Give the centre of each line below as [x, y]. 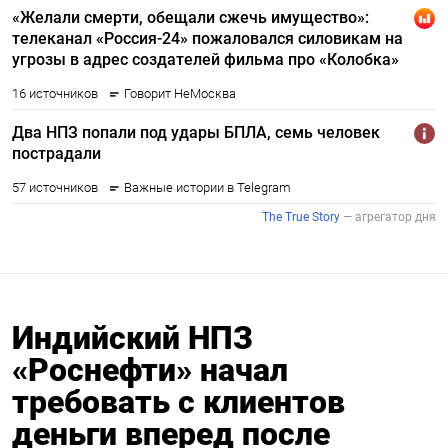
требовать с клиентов [178, 401]
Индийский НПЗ [132, 337]
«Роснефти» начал [150, 369]
